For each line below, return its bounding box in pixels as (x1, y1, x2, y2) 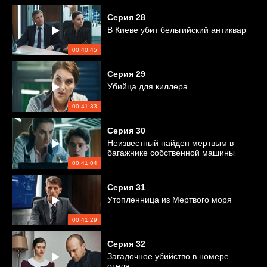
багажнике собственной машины (107, 148, 235, 157)
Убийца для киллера (107, 82, 188, 91)
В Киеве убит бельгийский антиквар (107, 25, 246, 35)
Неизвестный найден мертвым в (107, 138, 234, 148)
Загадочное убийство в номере (107, 252, 229, 261)
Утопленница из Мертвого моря (107, 195, 232, 204)
